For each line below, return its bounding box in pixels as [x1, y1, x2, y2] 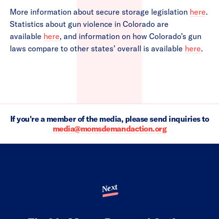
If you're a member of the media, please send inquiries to [10, 114, 209, 124]
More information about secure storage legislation [10, 7, 190, 17]
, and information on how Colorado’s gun [60, 31, 201, 42]
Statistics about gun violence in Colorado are [10, 19, 169, 29]
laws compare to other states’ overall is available [10, 44, 185, 54]
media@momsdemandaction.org [52, 124, 167, 134]
